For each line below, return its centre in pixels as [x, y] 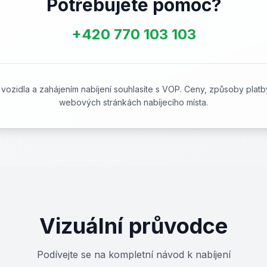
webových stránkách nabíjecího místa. [133, 102]
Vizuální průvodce [133, 226]
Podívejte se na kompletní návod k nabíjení [133, 254]
